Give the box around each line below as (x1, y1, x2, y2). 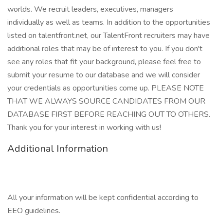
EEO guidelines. (7, 205, 60, 216)
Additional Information (7, 142, 108, 155)
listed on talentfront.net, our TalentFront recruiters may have (7, 30, 210, 41)
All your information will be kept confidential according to (7, 192, 199, 203)
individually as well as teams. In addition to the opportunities (7, 17, 210, 28)
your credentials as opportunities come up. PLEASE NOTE (7, 83, 204, 93)
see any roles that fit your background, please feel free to (7, 56, 201, 67)
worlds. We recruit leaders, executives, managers (7, 4, 173, 15)
